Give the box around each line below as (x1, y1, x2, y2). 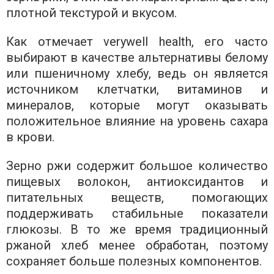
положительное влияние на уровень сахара (6, 114, 268, 129)
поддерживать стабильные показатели (6, 206, 268, 221)
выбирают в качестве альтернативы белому (6, 50, 268, 65)
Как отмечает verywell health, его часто (6, 34, 268, 50)
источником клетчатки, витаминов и (6, 82, 268, 97)
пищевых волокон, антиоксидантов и (6, 174, 268, 190)
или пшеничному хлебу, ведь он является (6, 66, 268, 81)
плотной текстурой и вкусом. (6, 6, 177, 21)
